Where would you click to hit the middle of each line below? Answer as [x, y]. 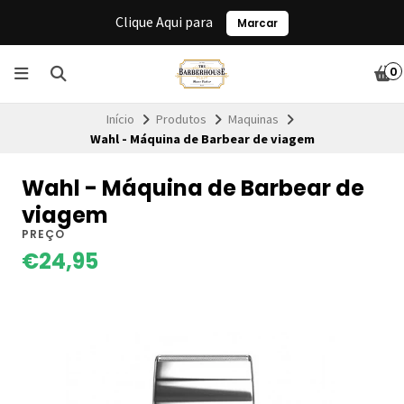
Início [120, 119]
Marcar [257, 23]
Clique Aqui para [165, 22]
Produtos [181, 119]
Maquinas [253, 119]
